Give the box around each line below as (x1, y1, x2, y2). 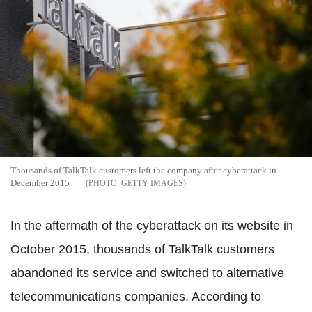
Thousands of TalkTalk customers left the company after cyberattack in (10, 164, 276, 175)
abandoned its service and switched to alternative (10, 265, 284, 280)
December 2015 (10, 177, 72, 188)
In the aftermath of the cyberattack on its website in (10, 218, 293, 233)
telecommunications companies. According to (10, 289, 261, 304)
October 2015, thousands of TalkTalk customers (10, 242, 274, 256)
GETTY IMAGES (121, 178, 183, 188)
